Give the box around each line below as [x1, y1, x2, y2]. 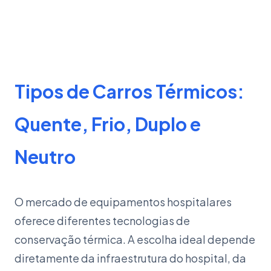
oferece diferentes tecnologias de [15, 214, 190, 227]
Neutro [15, 145, 76, 168]
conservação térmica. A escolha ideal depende [15, 232, 255, 246]
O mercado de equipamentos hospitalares [15, 195, 232, 209]
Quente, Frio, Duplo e [15, 113, 201, 135]
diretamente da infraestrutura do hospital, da [15, 251, 246, 265]
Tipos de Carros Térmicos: [15, 80, 244, 103]
